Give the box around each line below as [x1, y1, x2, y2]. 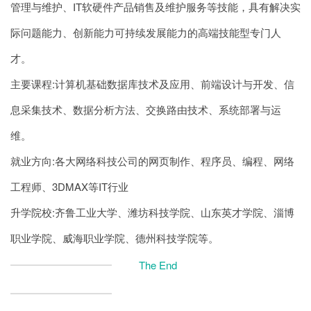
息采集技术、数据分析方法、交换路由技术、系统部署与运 [10, 102, 281, 117]
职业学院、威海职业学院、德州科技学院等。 [10, 230, 219, 245]
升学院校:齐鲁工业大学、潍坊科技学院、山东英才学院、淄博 [10, 205, 294, 219]
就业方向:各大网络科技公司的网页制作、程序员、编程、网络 [10, 153, 294, 168]
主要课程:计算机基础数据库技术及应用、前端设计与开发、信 [10, 76, 294, 91]
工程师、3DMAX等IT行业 [10, 179, 128, 194]
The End [139, 258, 178, 273]
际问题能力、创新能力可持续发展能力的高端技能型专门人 [10, 25, 281, 40]
